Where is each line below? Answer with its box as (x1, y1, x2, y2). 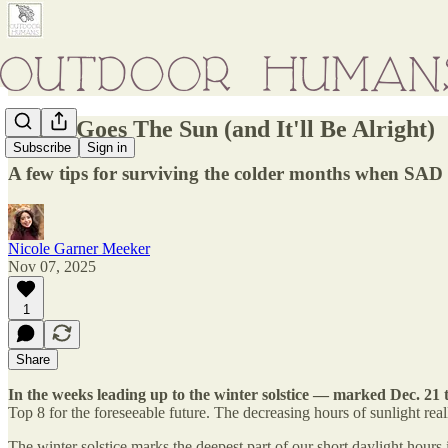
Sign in (87, 140, 127, 156)
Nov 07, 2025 (8, 257, 96, 275)
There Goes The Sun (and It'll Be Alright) (8, 115, 435, 142)
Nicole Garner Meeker (8, 239, 150, 257)
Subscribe (13, 140, 71, 156)
